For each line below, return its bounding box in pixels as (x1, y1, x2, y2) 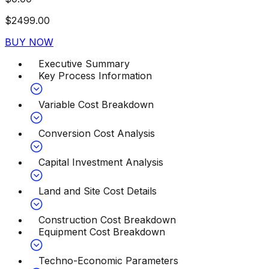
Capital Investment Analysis (38, 156, 163, 168)
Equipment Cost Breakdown (38, 225, 165, 238)
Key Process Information (38, 69, 152, 82)
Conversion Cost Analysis (38, 127, 155, 139)
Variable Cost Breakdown (38, 98, 154, 110)
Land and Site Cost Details (38, 184, 157, 197)
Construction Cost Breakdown (38, 213, 176, 226)
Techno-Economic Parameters (38, 254, 178, 267)
